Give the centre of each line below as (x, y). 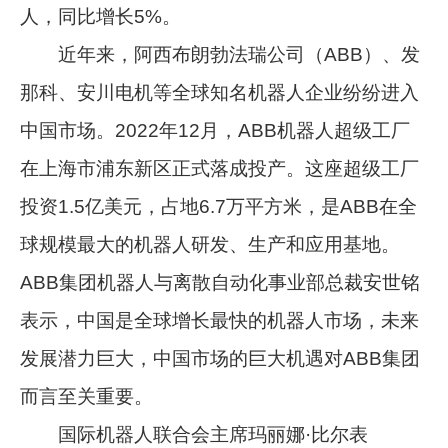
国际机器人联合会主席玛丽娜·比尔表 (194, 434)
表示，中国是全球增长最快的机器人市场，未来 (220, 320)
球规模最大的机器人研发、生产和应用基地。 (210, 244)
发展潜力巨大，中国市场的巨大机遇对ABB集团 (220, 358)
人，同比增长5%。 (101, 16)
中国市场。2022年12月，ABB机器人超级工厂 (215, 130)
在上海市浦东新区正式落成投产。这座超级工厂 (220, 168)
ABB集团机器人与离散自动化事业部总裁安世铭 (220, 282)
